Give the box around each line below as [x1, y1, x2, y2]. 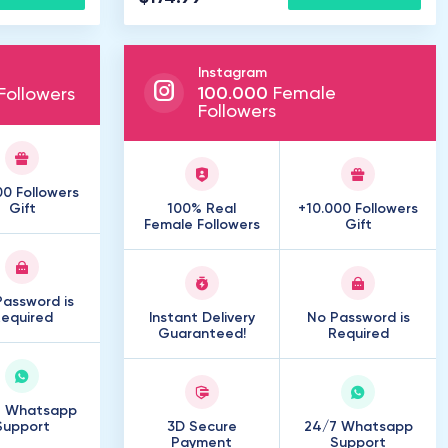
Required [327, 327, 389, 341]
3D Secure [166, 420, 237, 434]
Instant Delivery [148, 311, 255, 325]
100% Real [167, 202, 236, 216]
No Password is [306, 311, 410, 325]
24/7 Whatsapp [303, 420, 413, 434]
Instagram [198, 66, 267, 80]
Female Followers [143, 218, 260, 232]
